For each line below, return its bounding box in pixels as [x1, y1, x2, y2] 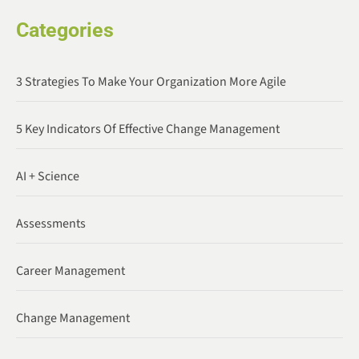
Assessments [16, 214, 86, 232]
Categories [16, 18, 114, 42]
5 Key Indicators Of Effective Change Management [16, 119, 280, 138]
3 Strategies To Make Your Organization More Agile [16, 72, 286, 91]
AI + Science [16, 167, 79, 185]
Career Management [16, 261, 125, 280]
